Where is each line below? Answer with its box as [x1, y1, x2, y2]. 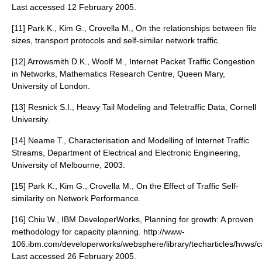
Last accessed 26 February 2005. [12, 251, 136, 261]
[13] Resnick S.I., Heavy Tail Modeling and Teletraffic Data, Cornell [12, 102, 256, 112]
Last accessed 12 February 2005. [12, 2, 136, 12]
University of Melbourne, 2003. [12, 160, 125, 170]
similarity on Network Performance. [12, 194, 141, 203]
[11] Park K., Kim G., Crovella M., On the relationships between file [12, 23, 257, 33]
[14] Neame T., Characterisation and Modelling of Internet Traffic [12, 136, 249, 145]
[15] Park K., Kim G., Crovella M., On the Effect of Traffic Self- [12, 181, 239, 191]
